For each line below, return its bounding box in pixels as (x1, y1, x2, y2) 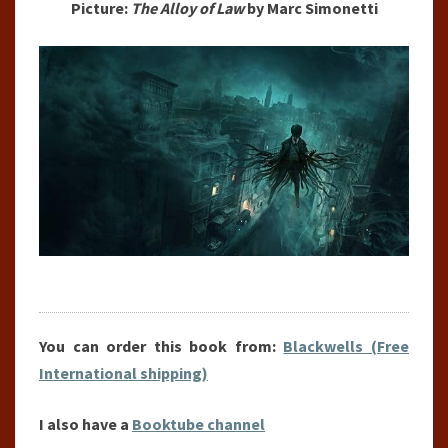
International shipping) (39, 363, 208, 384)
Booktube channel (132, 414, 265, 435)
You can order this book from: (39, 336, 284, 357)
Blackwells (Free (283, 336, 410, 357)
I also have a (39, 414, 132, 435)
